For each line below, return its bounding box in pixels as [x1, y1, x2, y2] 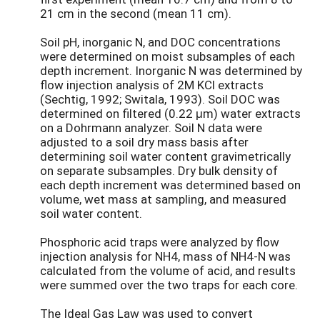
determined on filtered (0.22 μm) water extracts [40, 105, 301, 122]
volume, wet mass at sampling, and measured [40, 191, 286, 208]
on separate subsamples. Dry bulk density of [40, 162, 278, 179]
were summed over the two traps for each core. [40, 276, 298, 294]
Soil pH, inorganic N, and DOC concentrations [40, 34, 281, 51]
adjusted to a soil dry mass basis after [40, 134, 249, 151]
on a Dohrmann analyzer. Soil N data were [40, 119, 262, 136]
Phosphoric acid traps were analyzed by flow [40, 234, 279, 251]
